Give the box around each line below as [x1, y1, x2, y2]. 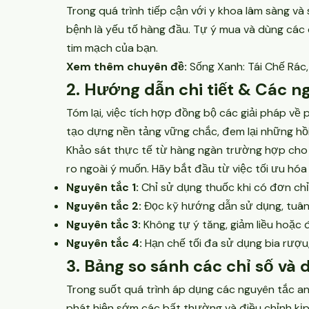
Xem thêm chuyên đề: [66, 59, 187, 74]
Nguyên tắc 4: [66, 236, 142, 250]
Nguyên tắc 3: [66, 217, 141, 232]
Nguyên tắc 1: [66, 180, 139, 195]
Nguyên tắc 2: [66, 199, 141, 213]
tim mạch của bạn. [66, 41, 158, 55]
